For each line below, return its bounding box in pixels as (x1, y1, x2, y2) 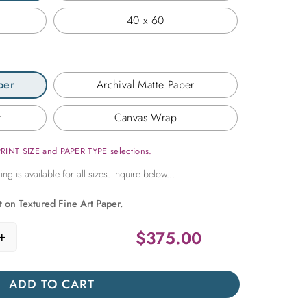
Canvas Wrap (114, 110, 177, 126)
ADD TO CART (9, 275, 95, 293)
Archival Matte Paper (96, 77, 195, 93)
